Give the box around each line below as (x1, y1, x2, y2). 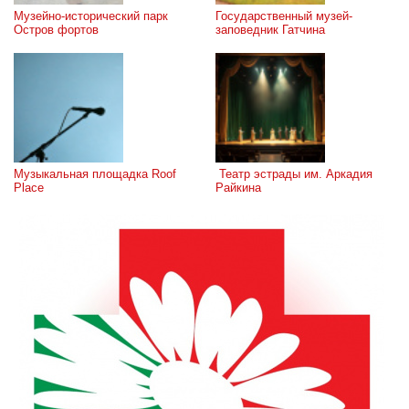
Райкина (215, 181, 261, 194)
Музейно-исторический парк (14, 9, 168, 23)
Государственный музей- (215, 9, 352, 23)
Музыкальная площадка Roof (14, 167, 176, 181)
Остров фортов (14, 23, 99, 37)
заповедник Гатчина (215, 23, 325, 37)
